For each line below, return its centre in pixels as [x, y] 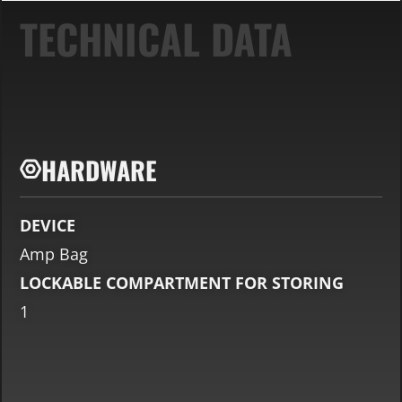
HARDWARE [99, 170]
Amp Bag [54, 254]
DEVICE [48, 226]
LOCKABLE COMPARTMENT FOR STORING [182, 283]
